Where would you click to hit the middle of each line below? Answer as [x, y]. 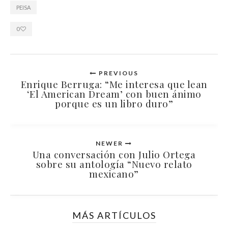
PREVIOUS [118, 73]
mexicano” [114, 173]
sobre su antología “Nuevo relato [114, 164]
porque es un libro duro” [114, 103]
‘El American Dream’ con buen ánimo [114, 93]
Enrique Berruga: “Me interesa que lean [114, 84]
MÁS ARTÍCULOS [114, 215]
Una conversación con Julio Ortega [114, 154]
